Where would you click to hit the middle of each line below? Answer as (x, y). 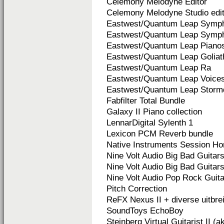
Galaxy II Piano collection (154, 112)
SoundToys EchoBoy (145, 211)
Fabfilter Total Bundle (146, 101)
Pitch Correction (137, 189)
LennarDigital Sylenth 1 (150, 123)
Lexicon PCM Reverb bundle (160, 134)
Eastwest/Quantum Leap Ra (159, 68)
